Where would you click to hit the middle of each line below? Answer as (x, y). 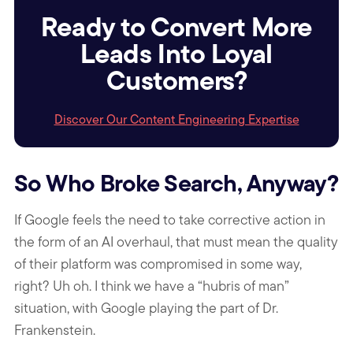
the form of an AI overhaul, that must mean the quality (176, 241)
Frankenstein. (55, 329)
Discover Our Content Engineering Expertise (176, 120)
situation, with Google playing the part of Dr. (146, 307)
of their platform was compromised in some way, (158, 263)
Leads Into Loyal (176, 54)
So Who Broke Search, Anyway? (176, 182)
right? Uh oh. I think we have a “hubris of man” (152, 285)
